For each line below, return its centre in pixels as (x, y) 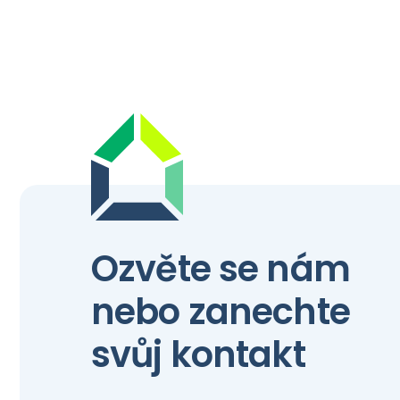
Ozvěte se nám (221, 269)
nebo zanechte (221, 312)
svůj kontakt (198, 354)
